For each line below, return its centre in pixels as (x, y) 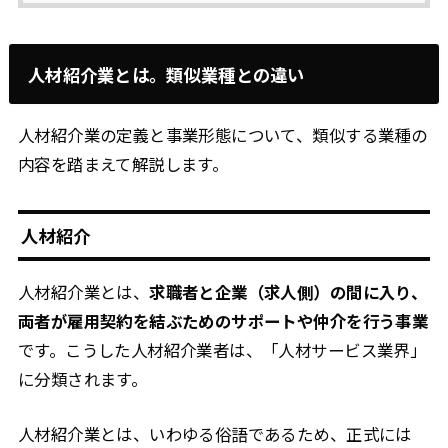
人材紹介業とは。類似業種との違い (166, 74)
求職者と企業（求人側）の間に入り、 (288, 291)
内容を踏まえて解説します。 (123, 164)
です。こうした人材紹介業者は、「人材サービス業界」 (222, 349)
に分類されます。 (82, 378)
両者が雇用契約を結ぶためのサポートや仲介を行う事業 (223, 320)
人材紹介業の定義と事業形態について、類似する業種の (222, 135)
